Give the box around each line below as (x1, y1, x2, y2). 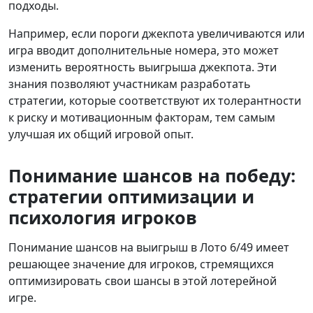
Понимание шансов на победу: (8, 163, 296, 188)
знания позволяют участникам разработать (8, 76, 251, 92)
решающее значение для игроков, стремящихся (8, 256, 274, 272)
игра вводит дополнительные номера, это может (8, 43, 279, 59)
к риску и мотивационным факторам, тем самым (8, 110, 275, 126)
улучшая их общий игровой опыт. (8, 126, 194, 143)
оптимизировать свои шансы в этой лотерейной (8, 273, 277, 289)
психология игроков (8, 205, 197, 230)
